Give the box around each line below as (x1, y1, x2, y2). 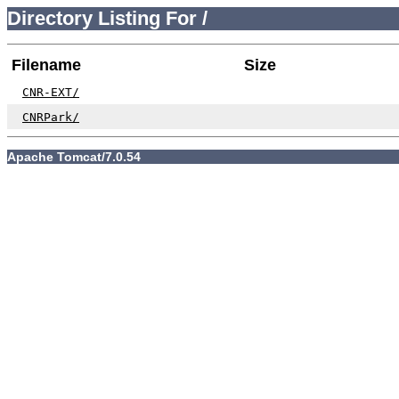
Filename (12, 55, 81, 74)
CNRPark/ (22, 110, 79, 124)
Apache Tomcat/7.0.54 (7, 149, 141, 164)
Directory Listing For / (7, 7, 208, 29)
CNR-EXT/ (22, 85, 79, 99)
